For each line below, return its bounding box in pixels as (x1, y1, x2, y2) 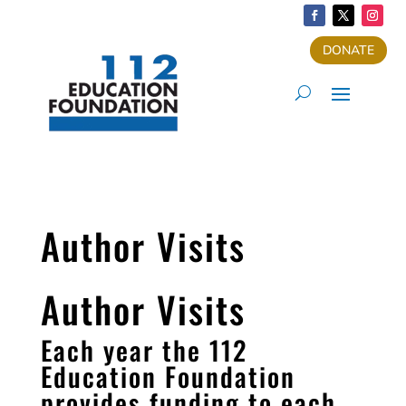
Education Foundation (40, 356, 295, 396)
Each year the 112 (40, 330, 247, 370)
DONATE (323, 42, 374, 60)
